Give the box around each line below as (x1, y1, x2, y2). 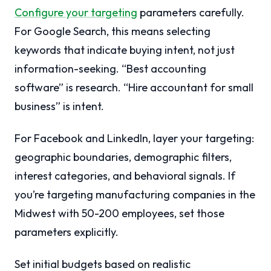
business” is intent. (15, 99, 104, 114)
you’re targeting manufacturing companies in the (15, 188, 255, 202)
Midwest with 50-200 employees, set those (15, 206, 224, 221)
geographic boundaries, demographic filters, (15, 150, 232, 165)
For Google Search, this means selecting (15, 24, 211, 39)
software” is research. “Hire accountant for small (15, 80, 253, 95)
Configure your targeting (15, 5, 137, 20)
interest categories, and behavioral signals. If (15, 169, 235, 183)
